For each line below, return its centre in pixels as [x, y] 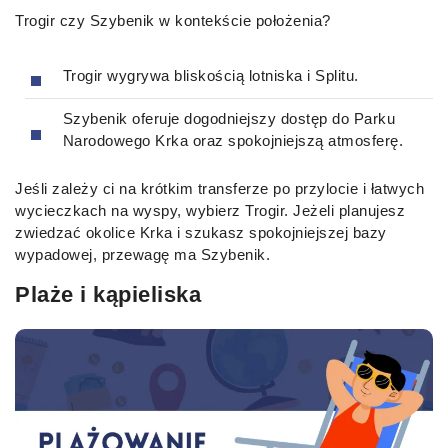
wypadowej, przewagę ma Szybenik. [142, 255]
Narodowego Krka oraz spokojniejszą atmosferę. [232, 140]
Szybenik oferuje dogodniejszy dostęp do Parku [228, 118]
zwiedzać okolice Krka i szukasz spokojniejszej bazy [201, 233]
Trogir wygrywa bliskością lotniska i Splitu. [210, 76]
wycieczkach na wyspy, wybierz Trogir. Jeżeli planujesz [210, 211]
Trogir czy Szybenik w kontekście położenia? [173, 20]
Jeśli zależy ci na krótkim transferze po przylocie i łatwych [219, 189]
